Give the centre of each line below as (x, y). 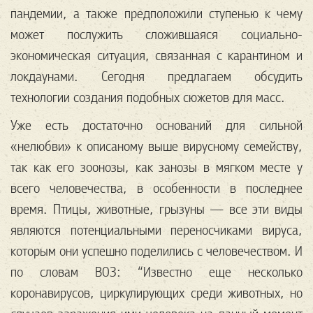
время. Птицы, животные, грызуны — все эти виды (156, 210)
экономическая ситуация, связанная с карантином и (156, 56)
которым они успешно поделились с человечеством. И (156, 252)
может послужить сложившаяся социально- (156, 35)
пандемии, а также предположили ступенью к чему (156, 14)
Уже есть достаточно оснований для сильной (156, 126)
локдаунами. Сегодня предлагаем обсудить (156, 77)
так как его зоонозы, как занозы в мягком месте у (156, 168)
